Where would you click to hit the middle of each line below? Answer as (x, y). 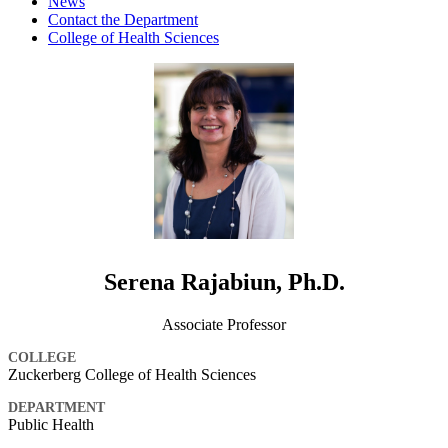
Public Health (51, 425)
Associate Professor (224, 325)
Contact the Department (123, 19)
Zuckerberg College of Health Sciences (132, 375)
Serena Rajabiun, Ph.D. (224, 282)
